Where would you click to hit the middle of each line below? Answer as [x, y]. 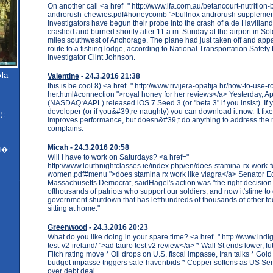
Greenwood [67, 227]
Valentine [63, 76]
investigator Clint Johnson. [91, 57]
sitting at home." [74, 208]
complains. [66, 128]
